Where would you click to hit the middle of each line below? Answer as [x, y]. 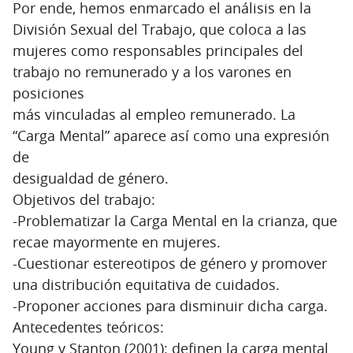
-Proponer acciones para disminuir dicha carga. [170, 305]
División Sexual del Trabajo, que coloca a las [160, 29]
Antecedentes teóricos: [88, 327]
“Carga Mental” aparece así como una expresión [171, 135]
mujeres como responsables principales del [158, 50]
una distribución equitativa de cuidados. [146, 284]
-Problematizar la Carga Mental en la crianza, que [175, 220]
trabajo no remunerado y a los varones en [152, 71]
